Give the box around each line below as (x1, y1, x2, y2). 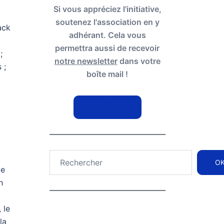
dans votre (117, 56, 160, 66)
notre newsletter (54, 56, 117, 66)
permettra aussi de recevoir (55, 43, 160, 53)
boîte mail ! (86, 69, 128, 79)
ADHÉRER (90, 103, 124, 112)
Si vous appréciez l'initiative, (53, 4, 161, 14)
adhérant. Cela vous (68, 30, 146, 40)
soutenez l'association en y (55, 17, 159, 27)
